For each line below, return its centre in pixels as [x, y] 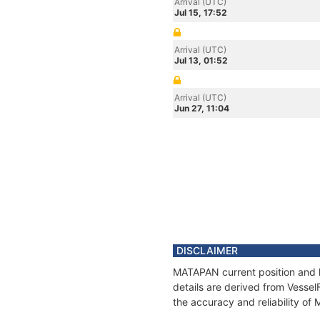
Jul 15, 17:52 [201, 12]
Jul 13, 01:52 [201, 60]
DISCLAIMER [207, 250]
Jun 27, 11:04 [202, 108]
